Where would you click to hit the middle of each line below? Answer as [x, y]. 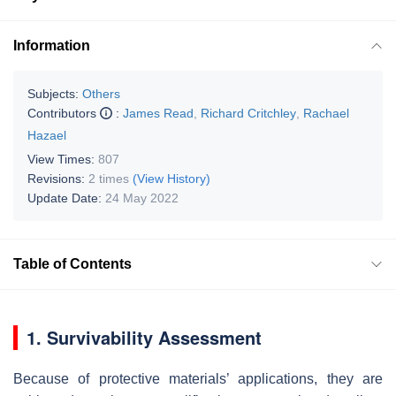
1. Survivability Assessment [144, 337]
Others [101, 93]
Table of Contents [72, 263]
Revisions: [58, 178]
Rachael [326, 113]
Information [52, 45]
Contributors [64, 113]
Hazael [47, 135]
